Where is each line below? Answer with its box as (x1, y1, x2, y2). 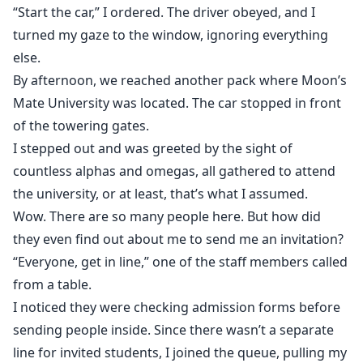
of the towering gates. (13, 117, 149, 135)
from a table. (13, 275, 92, 294)
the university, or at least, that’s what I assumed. (13, 185, 308, 203)
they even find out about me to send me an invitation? (13, 230, 344, 249)
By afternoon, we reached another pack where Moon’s (13, 71, 347, 90)
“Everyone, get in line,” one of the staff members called (13, 253, 348, 271)
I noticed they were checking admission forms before (13, 298, 340, 317)
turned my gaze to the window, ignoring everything (13, 26, 328, 45)
